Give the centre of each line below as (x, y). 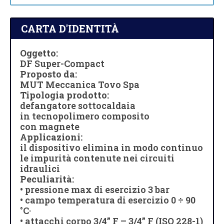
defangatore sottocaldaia (78, 105)
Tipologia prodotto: (64, 95)
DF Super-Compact (62, 63)
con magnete (50, 126)
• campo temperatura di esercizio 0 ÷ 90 (108, 200)
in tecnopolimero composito (85, 116)
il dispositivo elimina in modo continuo (111, 147)
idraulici (40, 168)
